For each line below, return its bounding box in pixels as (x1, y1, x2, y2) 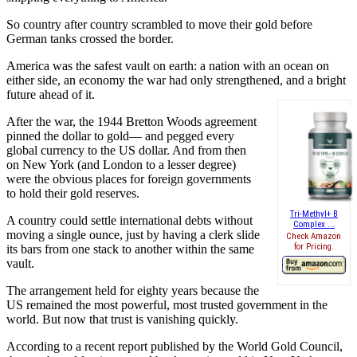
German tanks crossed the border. (6, 31, 174, 45)
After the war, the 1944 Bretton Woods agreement (6, 114, 257, 128)
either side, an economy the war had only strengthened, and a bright (6, 73, 346, 87)
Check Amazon (286, 231, 342, 242)
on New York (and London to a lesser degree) (6, 157, 236, 171)
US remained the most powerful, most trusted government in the (6, 297, 328, 312)
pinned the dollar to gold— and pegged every (6, 128, 234, 143)
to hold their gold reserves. (6, 186, 139, 200)
